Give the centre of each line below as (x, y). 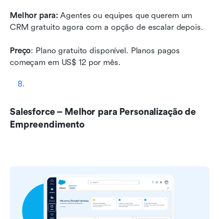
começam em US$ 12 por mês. (65, 63)
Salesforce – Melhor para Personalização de (103, 112)
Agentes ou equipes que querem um (125, 16)
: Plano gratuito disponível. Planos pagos (106, 51)
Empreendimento (47, 125)
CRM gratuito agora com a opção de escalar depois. (107, 27)
